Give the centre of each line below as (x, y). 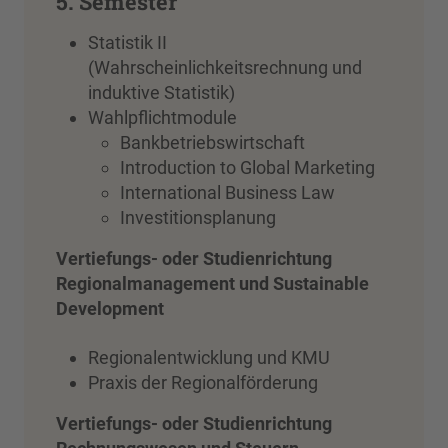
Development (110, 309)
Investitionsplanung (198, 218)
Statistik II (127, 43)
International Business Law (227, 193)
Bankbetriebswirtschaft (212, 143)
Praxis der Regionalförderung (203, 383)
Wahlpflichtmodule (162, 118)
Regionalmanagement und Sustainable (212, 284)
